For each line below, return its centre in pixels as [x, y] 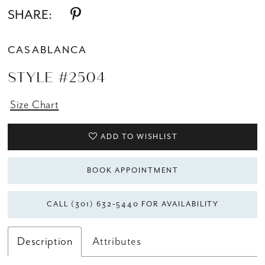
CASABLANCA [47, 50]
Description [45, 241]
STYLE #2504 [56, 77]
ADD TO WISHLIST [140, 136]
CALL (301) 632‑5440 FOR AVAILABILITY [133, 204]
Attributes [117, 241]
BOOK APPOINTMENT [133, 171]
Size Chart [34, 104]
